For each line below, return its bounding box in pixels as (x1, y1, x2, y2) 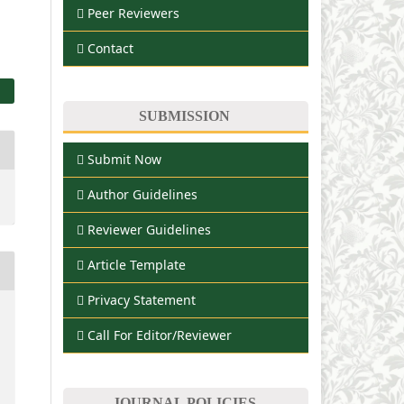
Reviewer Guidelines (87, 221, 211, 239)
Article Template (87, 256, 186, 274)
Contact (87, 39, 133, 57)
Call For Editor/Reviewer (87, 326, 232, 344)
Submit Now (87, 151, 161, 169)
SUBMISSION (139, 107, 230, 124)
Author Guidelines (87, 186, 197, 204)
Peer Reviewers (87, 4, 179, 22)
